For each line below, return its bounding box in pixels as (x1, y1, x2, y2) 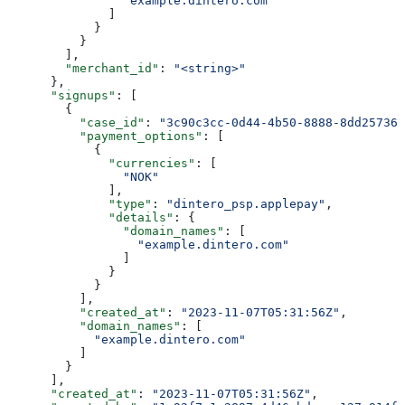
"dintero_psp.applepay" (166, 196, 325, 211)
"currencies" (7, 155, 195, 170)
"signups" (7, 88, 116, 102)
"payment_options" (7, 128, 202, 143)
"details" (7, 210, 174, 224)
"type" (7, 196, 152, 211)
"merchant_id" (7, 61, 159, 75)
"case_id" (7, 115, 145, 129)
